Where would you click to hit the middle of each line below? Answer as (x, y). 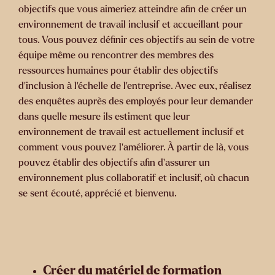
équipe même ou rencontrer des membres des (116, 55)
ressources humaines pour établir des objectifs (118, 71)
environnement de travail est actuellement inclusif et (131, 132)
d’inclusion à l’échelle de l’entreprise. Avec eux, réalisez (135, 86)
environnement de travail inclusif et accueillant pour (130, 25)
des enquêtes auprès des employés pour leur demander (136, 101)
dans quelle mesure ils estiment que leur (104, 117)
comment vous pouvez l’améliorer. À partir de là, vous (134, 147)
